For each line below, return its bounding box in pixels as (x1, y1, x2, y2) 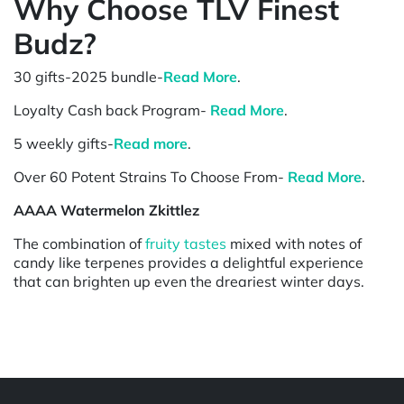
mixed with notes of (226, 234, 362, 252)
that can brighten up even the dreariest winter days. (14, 271, 364, 290)
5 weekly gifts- (14, 133, 114, 152)
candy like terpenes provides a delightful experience (14, 252, 363, 271)
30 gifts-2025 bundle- (14, 67, 163, 86)
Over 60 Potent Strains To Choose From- (14, 167, 288, 186)
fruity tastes (145, 234, 226, 252)
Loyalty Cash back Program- (14, 100, 210, 119)
